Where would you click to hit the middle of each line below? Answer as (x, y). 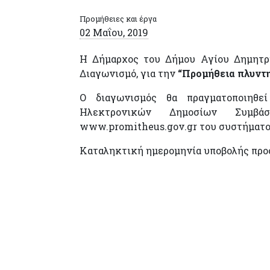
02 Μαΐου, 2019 (114, 32)
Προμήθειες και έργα (118, 19)
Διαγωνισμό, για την (129, 73)
